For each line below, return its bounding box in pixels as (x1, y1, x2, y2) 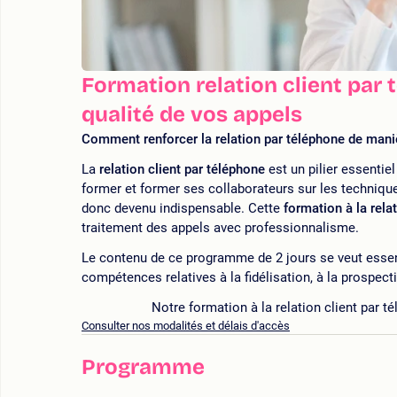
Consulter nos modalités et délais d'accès (82, 319, 290, 333)
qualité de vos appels (82, 102, 302, 128)
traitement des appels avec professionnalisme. (82, 220, 359, 237)
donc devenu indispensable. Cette (82, 200, 284, 217)
